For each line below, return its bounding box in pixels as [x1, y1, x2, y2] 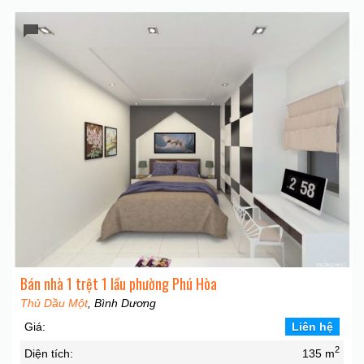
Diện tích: [24, 346, 73, 360]
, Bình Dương [88, 296, 156, 310]
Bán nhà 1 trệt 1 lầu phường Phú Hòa [20, 272, 217, 294]
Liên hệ [292, 319, 333, 333]
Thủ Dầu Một [20, 296, 88, 310]
